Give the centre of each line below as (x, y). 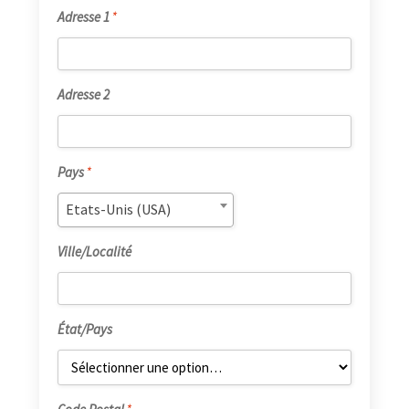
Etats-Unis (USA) (118, 210)
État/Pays (84, 330)
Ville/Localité (94, 252)
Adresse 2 (83, 95)
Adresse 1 (83, 17)
